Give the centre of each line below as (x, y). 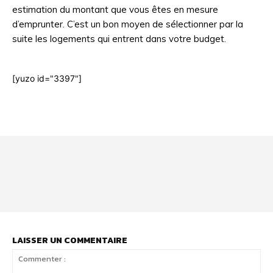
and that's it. (37, 171)
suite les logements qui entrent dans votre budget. (119, 38)
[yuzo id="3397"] (47, 78)
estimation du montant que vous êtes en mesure (115, 9)
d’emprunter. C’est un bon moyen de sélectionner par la (128, 24)
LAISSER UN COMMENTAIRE (70, 240)
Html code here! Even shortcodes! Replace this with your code (136, 158)
